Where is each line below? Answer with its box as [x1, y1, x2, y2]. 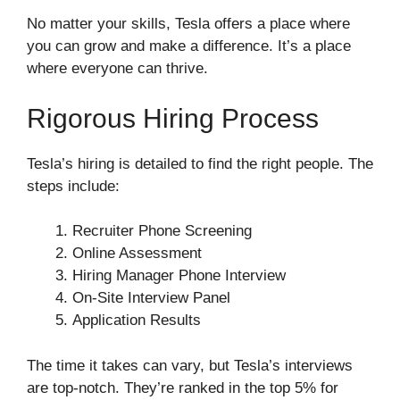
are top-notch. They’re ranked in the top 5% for [27, 379, 338, 396]
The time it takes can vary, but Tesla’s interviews [27, 356, 353, 374]
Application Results [72, 312, 201, 329]
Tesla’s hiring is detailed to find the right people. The [27, 154, 373, 172]
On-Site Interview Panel [72, 289, 230, 307]
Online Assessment [72, 245, 202, 262]
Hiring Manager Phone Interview [72, 267, 286, 285]
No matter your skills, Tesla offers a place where [27, 15, 350, 33]
